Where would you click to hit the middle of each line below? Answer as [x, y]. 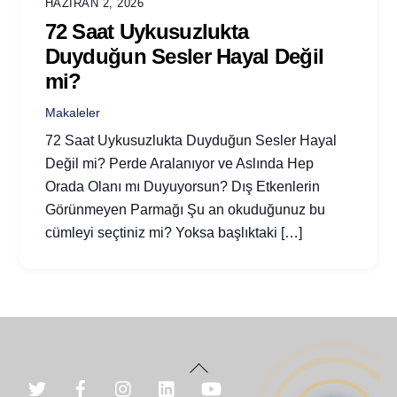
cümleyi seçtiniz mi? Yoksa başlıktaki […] [173, 232]
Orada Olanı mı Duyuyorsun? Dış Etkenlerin [182, 186]
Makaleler [72, 112]
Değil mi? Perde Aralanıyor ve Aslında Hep [179, 163]
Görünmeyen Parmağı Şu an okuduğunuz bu [185, 209]
